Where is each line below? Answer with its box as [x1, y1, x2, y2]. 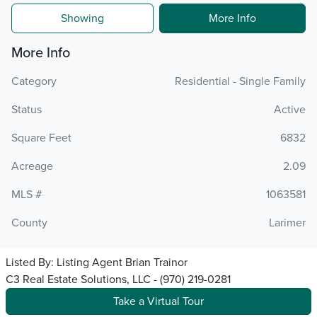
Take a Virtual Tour [113, 294, 204, 309]
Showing [61, 11, 104, 25]
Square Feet [11, 131, 71, 145]
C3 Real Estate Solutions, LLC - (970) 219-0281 [6, 272, 231, 287]
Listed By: [6, 255, 57, 270]
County [11, 216, 47, 230]
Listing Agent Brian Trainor [57, 255, 188, 270]
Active [274, 103, 306, 117]
